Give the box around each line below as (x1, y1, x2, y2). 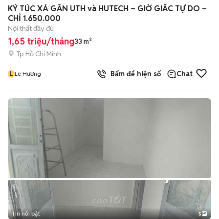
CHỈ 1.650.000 (8, 13, 61, 23)
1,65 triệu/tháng (8, 36, 74, 47)
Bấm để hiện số (107, 69, 161, 78)
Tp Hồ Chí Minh (17, 49, 61, 58)
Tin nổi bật (12, 210, 40, 217)
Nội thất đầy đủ (8, 24, 54, 33)
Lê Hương (15, 70, 41, 77)
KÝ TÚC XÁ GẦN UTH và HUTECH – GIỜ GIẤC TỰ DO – (8, 3, 207, 14)
